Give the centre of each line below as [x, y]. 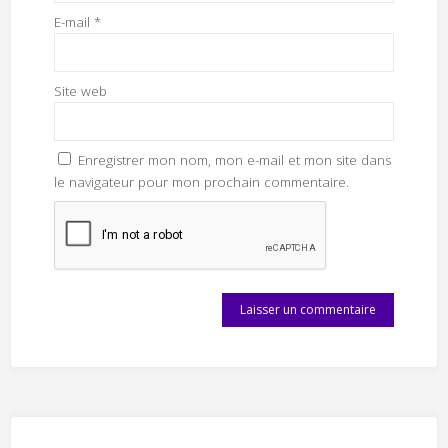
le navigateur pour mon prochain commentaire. [201, 182]
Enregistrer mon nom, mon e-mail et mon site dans [234, 160]
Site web [80, 91]
